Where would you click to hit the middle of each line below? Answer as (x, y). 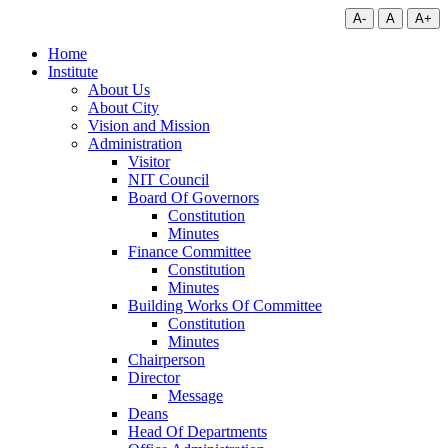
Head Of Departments (197, 431)
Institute (73, 71)
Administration (135, 143)
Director (154, 377)
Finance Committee (189, 251)
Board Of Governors (193, 197)
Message (195, 395)
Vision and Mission (149, 125)
